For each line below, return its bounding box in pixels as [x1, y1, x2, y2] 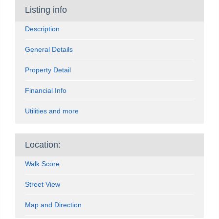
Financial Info [25, 87, 66, 94]
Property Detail [25, 66, 71, 74]
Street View [25, 180, 60, 188]
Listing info [25, 5, 67, 15]
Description [25, 25, 60, 33]
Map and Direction [25, 201, 82, 209]
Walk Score [25, 160, 60, 168]
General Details [25, 45, 73, 53]
